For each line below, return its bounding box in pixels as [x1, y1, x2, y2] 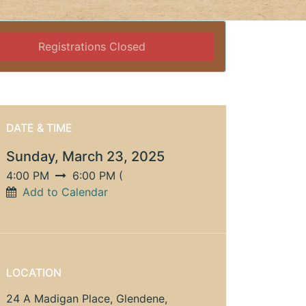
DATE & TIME [6, 121, 72, 135]
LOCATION [6, 266, 61, 280]
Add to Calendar [23, 185, 108, 199]
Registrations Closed [38, 40, 146, 54]
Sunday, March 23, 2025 [6, 148, 165, 165]
